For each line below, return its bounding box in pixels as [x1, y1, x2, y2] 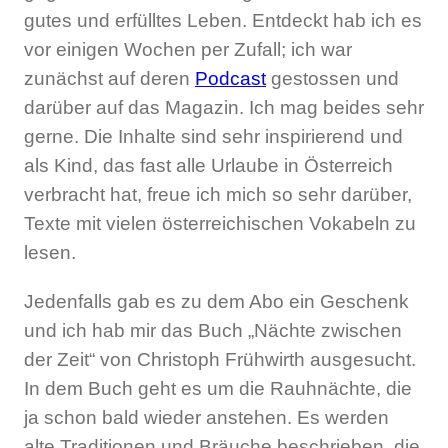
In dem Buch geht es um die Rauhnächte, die [24, 377, 412, 399]
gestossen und [266, 68, 399, 90]
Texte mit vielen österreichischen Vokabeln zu [24, 213, 416, 235]
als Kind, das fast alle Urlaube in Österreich [24, 155, 393, 177]
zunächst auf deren [24, 68, 195, 90]
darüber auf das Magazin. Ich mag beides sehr [24, 97, 424, 119]
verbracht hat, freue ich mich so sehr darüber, [24, 184, 412, 206]
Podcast [195, 68, 266, 90]
